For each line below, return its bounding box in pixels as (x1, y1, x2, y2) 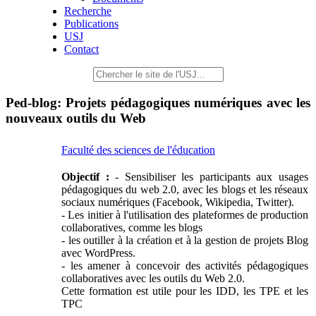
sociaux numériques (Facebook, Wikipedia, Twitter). (61, 196, 294, 209)
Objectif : (61, 171, 116, 183)
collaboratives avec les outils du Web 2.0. (61, 272, 245, 285)
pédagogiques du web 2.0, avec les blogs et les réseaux (61, 183, 308, 196)
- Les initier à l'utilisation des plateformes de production (61, 209, 308, 221)
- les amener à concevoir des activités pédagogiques (61, 260, 308, 272)
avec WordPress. (61, 247, 135, 260)
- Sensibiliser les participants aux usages (115, 171, 309, 183)
